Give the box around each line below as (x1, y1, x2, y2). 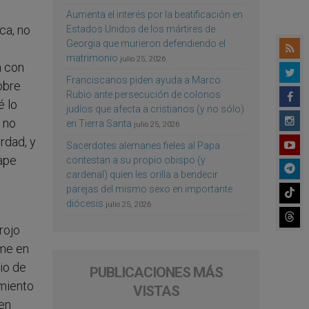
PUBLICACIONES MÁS (89, 263, 223, 281)
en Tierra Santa (66, 117, 132, 129)
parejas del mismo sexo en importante (66, 183, 232, 195)
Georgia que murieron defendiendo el (66, 37, 226, 49)
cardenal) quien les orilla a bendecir (66, 168, 218, 180)
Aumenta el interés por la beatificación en (66, 8, 243, 20)
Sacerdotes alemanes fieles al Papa (66, 139, 220, 151)
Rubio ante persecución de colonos (66, 88, 221, 100)
